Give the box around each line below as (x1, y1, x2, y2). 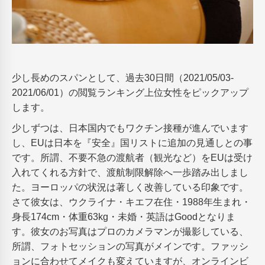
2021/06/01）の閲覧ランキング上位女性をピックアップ (12, 88, 248, 98)
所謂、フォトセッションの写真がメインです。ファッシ (12, 241, 248, 252)
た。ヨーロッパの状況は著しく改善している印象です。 (12, 182, 248, 193)
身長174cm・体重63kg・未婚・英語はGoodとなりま (12, 212, 235, 222)
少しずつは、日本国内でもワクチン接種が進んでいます (12, 123, 248, 134)
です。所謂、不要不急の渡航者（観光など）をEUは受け (12, 153, 253, 163)
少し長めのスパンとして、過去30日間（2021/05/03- (12, 73, 234, 83)
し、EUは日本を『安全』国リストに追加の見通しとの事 (12, 138, 253, 148)
